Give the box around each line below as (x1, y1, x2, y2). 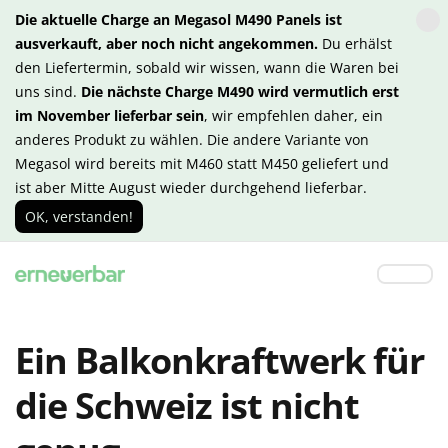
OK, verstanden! (25, 207, 133, 226)
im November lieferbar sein (15, 106, 204, 125)
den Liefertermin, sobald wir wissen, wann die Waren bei (15, 58, 399, 77)
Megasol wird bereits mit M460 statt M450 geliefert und (15, 154, 389, 173)
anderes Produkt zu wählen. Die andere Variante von (15, 130, 369, 149)
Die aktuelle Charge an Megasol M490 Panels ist (15, 10, 342, 29)
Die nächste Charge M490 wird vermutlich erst (81, 82, 399, 101)
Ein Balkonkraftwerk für (15, 336, 424, 385)
